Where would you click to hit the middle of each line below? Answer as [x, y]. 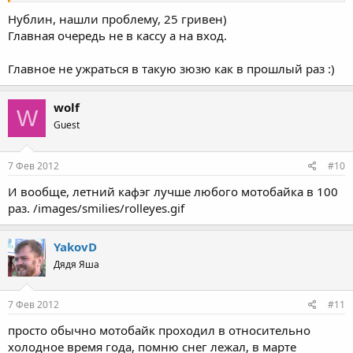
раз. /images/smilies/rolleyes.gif [96, 208]
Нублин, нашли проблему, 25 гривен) [117, 19]
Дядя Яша [76, 264]
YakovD [75, 246]
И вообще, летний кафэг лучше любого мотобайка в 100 [173, 191]
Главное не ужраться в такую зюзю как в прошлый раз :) [171, 69]
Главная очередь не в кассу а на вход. [117, 35]
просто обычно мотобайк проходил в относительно [159, 330]
